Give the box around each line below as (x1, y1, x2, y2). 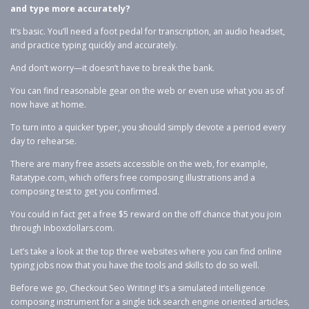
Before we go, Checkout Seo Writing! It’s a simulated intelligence (10, 281, 266, 294)
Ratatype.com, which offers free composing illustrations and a (10, 172, 255, 184)
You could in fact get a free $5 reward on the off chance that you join (10, 208, 281, 221)
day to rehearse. (10, 135, 77, 148)
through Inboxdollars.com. (10, 222, 114, 235)
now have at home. (10, 99, 86, 110)
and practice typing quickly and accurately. (10, 39, 177, 51)
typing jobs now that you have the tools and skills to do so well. (10, 259, 259, 271)
